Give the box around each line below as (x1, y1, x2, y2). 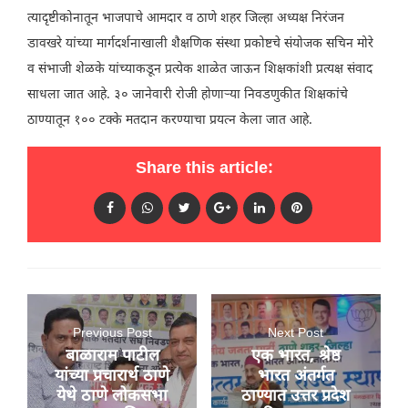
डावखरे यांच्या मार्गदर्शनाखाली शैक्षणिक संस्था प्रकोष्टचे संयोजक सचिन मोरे (27, 35, 373, 53)
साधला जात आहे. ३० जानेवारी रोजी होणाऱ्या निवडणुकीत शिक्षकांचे (27, 86, 348, 104)
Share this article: (136, 158, 272, 179)
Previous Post (72, 324, 152, 342)
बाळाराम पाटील (65, 345, 159, 367)
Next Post (268, 324, 324, 342)
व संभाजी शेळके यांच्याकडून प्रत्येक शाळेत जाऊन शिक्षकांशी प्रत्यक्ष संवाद (27, 60, 372, 78)
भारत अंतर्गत (257, 365, 334, 387)
